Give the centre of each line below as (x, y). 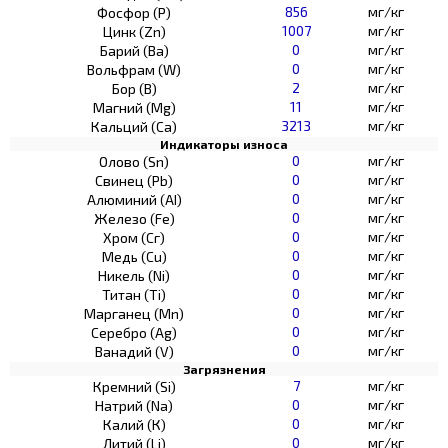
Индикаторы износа (224, 143)
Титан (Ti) (134, 294)
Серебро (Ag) (134, 332)
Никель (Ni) (134, 275)
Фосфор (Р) (134, 12)
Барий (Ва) (134, 50)
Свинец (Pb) (134, 180)
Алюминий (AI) (134, 199)
